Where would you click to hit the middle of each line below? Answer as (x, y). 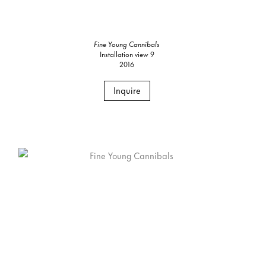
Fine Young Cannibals (127, 43)
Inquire (127, 90)
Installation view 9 (127, 53)
